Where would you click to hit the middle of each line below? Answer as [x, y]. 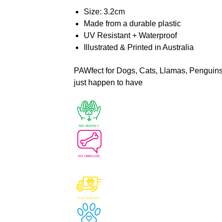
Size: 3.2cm [104, 12]
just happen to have [108, 83]
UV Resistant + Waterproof [130, 36]
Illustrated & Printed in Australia [139, 48]
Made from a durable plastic [132, 24]
